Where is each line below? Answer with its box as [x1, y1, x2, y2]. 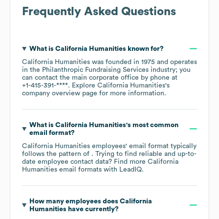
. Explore [68, 82, 97, 89]
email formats [57, 166, 102, 173]
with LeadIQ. [102, 166, 144, 173]
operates [168, 58, 197, 66]
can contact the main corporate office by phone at [22, 74, 177, 81]
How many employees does [29, 197, 120, 205]
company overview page [22, 89, 97, 97]
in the [22, 66, 42, 73]
